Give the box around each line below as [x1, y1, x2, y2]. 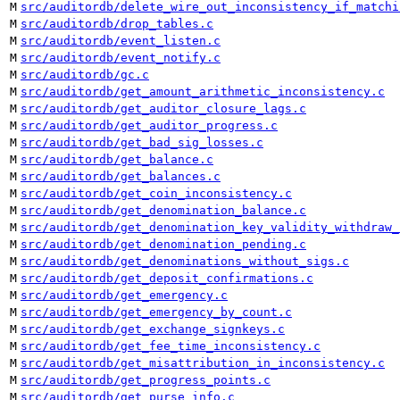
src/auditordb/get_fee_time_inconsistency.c [21, 339, 321, 353]
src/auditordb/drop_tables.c [21, 17, 213, 30]
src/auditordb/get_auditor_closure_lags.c [21, 102, 306, 115]
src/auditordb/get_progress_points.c [21, 373, 271, 387]
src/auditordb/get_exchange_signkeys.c [21, 322, 285, 336]
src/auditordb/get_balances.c [21, 170, 221, 183]
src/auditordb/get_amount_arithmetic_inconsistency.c [21, 85, 385, 98]
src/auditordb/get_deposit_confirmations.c [21, 271, 313, 285]
